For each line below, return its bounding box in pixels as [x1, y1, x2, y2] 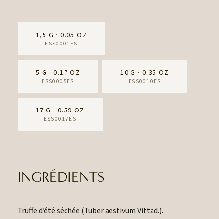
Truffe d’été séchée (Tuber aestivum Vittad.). [18, 205, 163, 216]
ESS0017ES [44, 115, 77, 123]
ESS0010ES [128, 78, 161, 85]
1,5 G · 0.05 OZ [36, 30, 87, 40]
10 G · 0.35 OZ [120, 68, 169, 78]
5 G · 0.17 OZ [36, 68, 81, 78]
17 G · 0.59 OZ [36, 106, 85, 115]
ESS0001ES [45, 40, 78, 47]
